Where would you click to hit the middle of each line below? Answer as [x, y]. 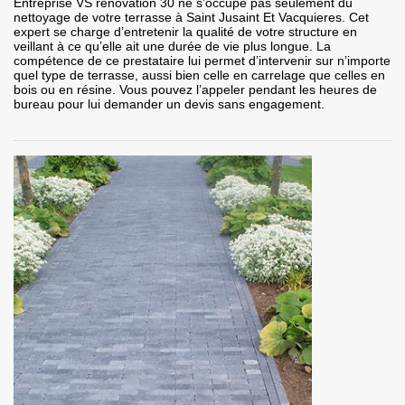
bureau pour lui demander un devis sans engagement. [169, 104]
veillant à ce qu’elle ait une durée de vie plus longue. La [172, 47]
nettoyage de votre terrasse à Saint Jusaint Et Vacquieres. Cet [191, 18]
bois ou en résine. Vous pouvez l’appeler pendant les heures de [195, 90]
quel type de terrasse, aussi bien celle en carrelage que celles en [199, 75]
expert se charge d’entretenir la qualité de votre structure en [185, 32]
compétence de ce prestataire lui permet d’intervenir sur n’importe [202, 61]
